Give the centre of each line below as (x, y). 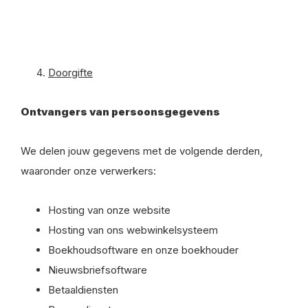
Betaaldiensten (83, 290)
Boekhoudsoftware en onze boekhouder (143, 250)
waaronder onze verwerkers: (88, 171)
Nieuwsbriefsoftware (98, 270)
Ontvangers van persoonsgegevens (120, 112)
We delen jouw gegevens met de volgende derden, (142, 151)
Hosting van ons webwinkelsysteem (133, 230)
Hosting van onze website (109, 210)
